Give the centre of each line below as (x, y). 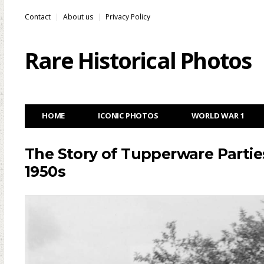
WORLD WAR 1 (218, 115)
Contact (38, 17)
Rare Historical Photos (138, 60)
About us (78, 17)
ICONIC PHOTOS (128, 115)
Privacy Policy (128, 17)
